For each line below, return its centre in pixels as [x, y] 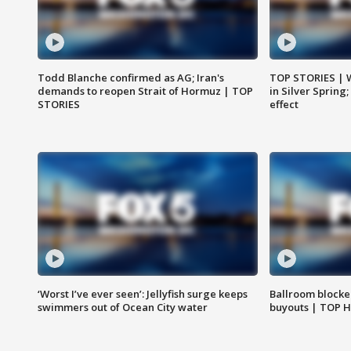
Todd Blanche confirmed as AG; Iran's [131, 78]
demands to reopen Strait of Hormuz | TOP [145, 91]
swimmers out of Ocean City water [123, 308]
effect [284, 105]
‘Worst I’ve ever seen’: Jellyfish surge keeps [143, 294]
